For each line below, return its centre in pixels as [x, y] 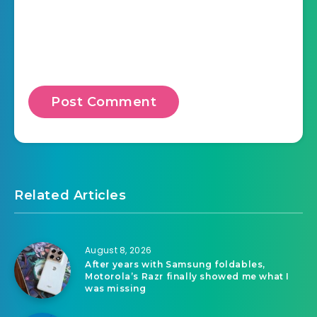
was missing [116, 288]
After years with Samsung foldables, [175, 264]
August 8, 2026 [119, 250]
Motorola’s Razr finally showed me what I [188, 276]
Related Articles [70, 195]
